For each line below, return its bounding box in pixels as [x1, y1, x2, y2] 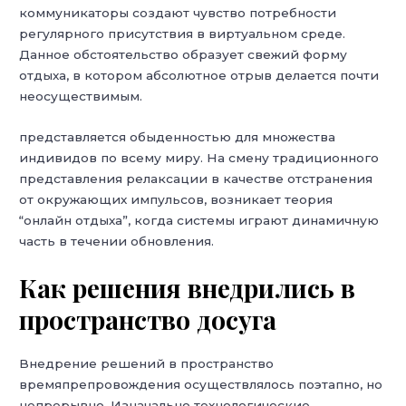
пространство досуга [19, 302, 277, 336]
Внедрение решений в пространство [19, 355, 275, 371]
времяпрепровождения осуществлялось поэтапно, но [19, 376, 383, 391]
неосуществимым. [19, 88, 143, 103]
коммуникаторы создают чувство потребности [19, 5, 337, 20]
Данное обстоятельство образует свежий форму [19, 46, 348, 62]
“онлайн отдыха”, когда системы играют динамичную [19, 212, 380, 227]
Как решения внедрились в [19, 270, 356, 304]
